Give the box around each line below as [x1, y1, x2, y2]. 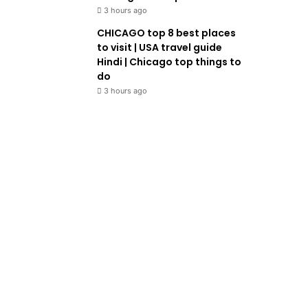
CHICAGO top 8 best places [97, 25, 236, 40]
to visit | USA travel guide [97, 40, 223, 54]
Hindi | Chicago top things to [97, 54, 242, 69]
